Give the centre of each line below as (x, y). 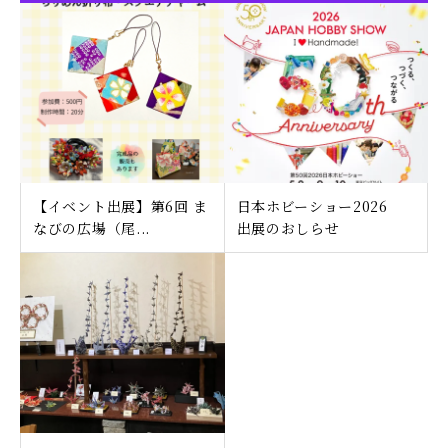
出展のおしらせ (288, 228)
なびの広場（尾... (91, 228)
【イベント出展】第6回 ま (121, 206)
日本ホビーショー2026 (319, 206)
